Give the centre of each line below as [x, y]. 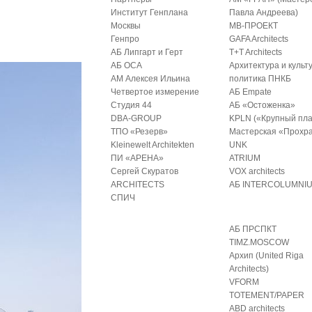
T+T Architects [256, 52]
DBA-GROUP [136, 118]
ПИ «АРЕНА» [138, 158]
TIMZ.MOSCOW [259, 242]
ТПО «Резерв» [140, 132]
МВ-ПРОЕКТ [254, 26]
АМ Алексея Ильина [151, 79]
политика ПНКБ [260, 79]
